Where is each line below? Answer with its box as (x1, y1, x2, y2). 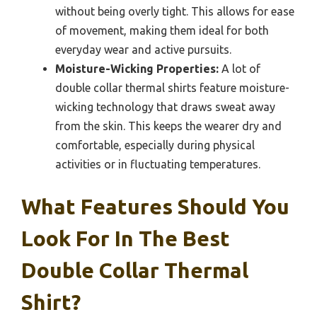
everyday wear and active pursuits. (55, 42, 231, 56)
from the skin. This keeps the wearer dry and (55, 119, 282, 132)
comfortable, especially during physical (55, 138, 255, 151)
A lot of (219, 62, 260, 75)
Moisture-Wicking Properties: (55, 62, 219, 75)
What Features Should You (21, 194, 289, 219)
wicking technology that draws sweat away (55, 100, 275, 113)
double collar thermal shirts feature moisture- (55, 81, 289, 94)
